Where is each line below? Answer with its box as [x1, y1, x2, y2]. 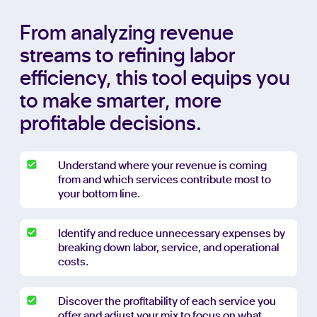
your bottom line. [58, 188, 140, 200]
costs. [58, 255, 88, 267]
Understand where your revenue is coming [58, 159, 267, 171]
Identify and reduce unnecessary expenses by [58, 227, 285, 239]
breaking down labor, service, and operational [58, 241, 279, 253]
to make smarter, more [20, 91, 221, 112]
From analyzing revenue [20, 23, 234, 44]
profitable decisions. [20, 113, 202, 134]
